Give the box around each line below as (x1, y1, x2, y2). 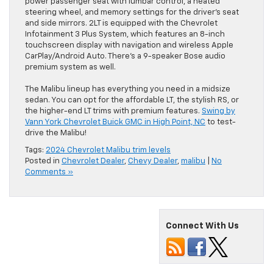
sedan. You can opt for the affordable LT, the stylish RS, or (25, 96, 239, 105)
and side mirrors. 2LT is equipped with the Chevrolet (25, 19, 218, 28)
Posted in (25, 157, 62, 166)
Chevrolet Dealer (62, 157, 124, 166)
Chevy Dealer (128, 157, 177, 166)
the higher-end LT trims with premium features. (25, 107, 202, 116)
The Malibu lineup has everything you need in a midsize (25, 85, 230, 94)
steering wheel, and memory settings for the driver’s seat (25, 9, 239, 17)
